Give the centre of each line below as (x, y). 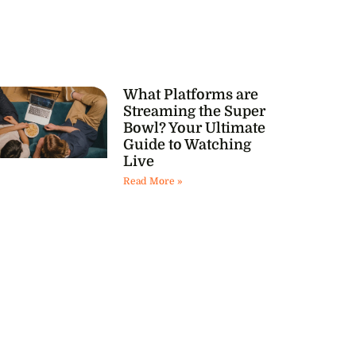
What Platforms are (190, 94)
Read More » (152, 181)
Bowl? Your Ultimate (194, 128)
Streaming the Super (194, 111)
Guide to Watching (187, 144)
